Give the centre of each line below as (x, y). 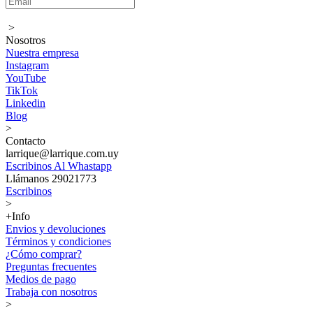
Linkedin (26, 103)
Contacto (26, 141)
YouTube (26, 78)
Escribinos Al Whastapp (59, 166)
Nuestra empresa (42, 53)
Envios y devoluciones (56, 229)
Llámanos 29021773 (51, 179)
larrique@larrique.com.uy (62, 153)
